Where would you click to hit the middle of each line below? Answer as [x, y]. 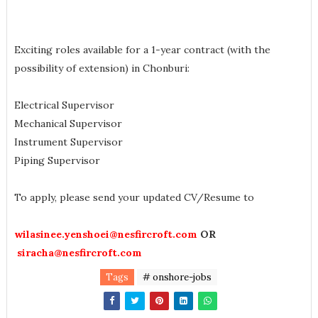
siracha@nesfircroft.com [79, 253]
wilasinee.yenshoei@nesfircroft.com [105, 234]
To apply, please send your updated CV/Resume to [134, 197]
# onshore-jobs [177, 277]
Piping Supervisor [57, 160]
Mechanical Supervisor [68, 124]
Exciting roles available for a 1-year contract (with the [142, 50]
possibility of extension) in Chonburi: [102, 68]
